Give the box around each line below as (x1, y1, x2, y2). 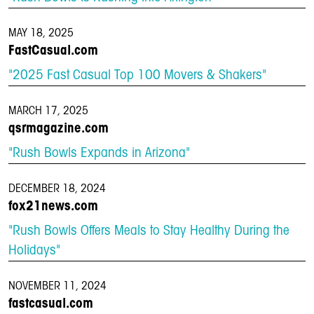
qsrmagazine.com (8, 123, 109, 135)
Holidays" (8, 245, 60, 257)
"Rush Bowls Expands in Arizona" (8, 147, 190, 160)
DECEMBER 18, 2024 (8, 184, 106, 194)
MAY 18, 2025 (8, 28, 74, 39)
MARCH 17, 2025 (8, 106, 88, 116)
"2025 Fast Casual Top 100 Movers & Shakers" (8, 69, 266, 82)
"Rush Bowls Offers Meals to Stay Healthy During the (8, 225, 289, 238)
